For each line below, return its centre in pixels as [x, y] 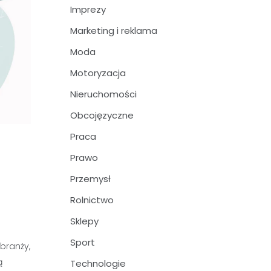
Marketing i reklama [114, 31]
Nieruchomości [103, 94]
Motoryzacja [98, 73]
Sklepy [84, 221]
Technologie [98, 263]
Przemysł [90, 179]
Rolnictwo [92, 200]
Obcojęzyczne [102, 115]
